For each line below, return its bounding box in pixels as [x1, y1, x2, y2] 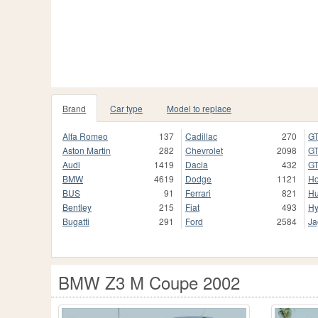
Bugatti [62, 215, 89, 227]
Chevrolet [185, 144, 223, 156]
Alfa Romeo [62, 130, 108, 142]
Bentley [62, 201, 92, 213]
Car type [110, 102, 143, 114]
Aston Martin [62, 144, 111, 156]
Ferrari [185, 187, 211, 199]
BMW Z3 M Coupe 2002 [58, 270, 240, 295]
